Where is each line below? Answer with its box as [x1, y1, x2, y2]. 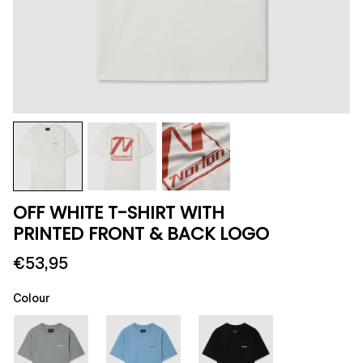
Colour [13, 293, 50, 305]
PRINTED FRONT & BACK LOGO [13, 221, 269, 247]
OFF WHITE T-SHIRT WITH [13, 200, 224, 226]
